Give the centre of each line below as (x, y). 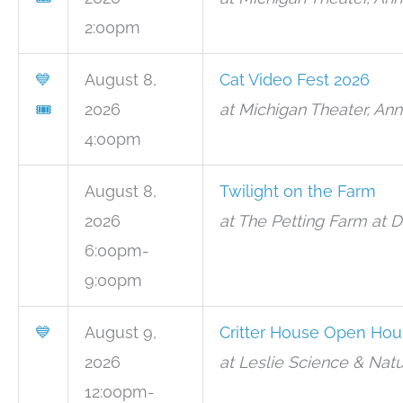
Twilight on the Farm (298, 191)
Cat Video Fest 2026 (295, 80)
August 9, (121, 332)
